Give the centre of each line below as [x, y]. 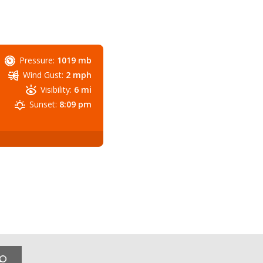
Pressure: [37, 60]
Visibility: [56, 89]
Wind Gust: [43, 75]
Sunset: [43, 104]
